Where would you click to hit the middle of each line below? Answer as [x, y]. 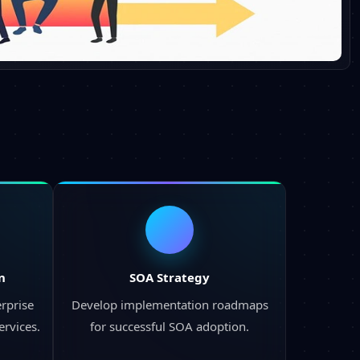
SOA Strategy [170, 277]
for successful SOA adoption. [170, 326]
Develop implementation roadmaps [170, 304]
